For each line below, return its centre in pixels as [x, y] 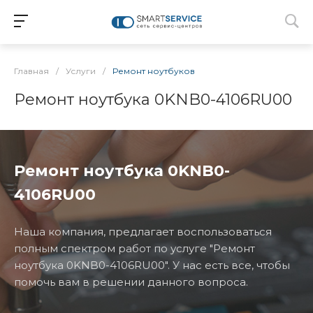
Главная [31, 71]
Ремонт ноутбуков [154, 71]
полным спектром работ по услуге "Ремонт [134, 248]
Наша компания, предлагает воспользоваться [143, 232]
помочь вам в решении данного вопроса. [131, 282]
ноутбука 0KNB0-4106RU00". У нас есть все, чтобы [152, 265]
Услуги [81, 71]
